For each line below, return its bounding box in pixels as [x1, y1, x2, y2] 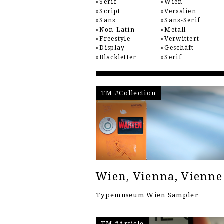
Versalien [164, 7, 197, 15]
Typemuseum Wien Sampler [96, 191, 199, 199]
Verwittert [164, 35, 200, 42]
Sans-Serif [164, 17, 201, 24]
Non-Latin [99, 26, 135, 33]
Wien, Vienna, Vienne [96, 170, 222, 183]
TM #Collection [101, 89, 156, 97]
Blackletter [99, 53, 137, 61]
